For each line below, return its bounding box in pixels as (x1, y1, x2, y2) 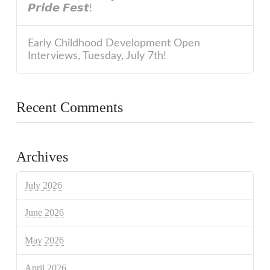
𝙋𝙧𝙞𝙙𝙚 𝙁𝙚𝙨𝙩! (28, 2, 93, 13)
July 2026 (25, 180, 63, 190)
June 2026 (25, 207, 64, 218)
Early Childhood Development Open (28, 38, 201, 49)
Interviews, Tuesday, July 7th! (28, 51, 167, 61)
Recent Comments (16, 99, 123, 116)
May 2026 (25, 235, 64, 246)
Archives (16, 149, 68, 165)
